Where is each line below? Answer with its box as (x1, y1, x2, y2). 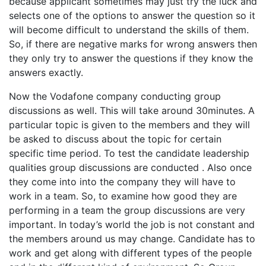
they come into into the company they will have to (9, 175, 236, 188)
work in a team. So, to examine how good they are (9, 189, 237, 202)
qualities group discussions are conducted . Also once (9, 161, 252, 173)
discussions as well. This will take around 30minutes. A (9, 104, 255, 116)
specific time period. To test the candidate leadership (9, 147, 249, 159)
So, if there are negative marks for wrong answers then (9, 37, 257, 50)
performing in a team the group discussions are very (9, 204, 245, 216)
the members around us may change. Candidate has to (9, 232, 255, 245)
